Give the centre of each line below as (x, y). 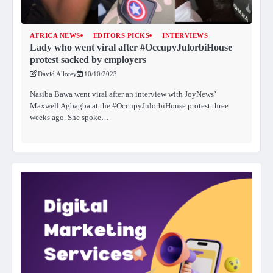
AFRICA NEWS (55, 35)
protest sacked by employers (88, 59)
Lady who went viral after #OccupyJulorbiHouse (131, 47)
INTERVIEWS (185, 35)
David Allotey (57, 73)
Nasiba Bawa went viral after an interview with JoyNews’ (123, 94)
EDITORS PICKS (121, 35)
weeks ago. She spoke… (69, 117)
